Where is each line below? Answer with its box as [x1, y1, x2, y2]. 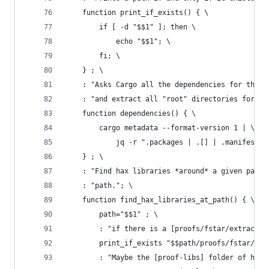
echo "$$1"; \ [65, 37, 171, 46]
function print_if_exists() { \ [65, 8, 208, 17]
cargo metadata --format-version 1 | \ [65, 124, 255, 132]
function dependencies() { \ [65, 109, 196, 118]
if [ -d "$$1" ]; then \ [65, 23, 196, 31]
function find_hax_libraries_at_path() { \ [65, 196, 255, 204]
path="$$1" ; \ [65, 210, 158, 219]
